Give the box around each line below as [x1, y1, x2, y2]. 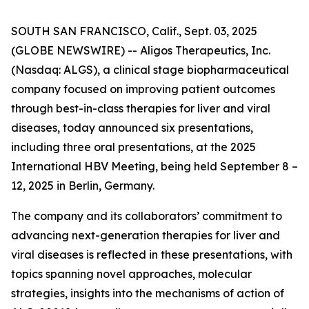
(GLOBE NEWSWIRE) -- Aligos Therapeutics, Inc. [11, 43, 270, 57]
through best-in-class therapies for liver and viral [11, 101, 270, 115]
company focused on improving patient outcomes [11, 82, 275, 96]
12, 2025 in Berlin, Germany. [11, 179, 154, 192]
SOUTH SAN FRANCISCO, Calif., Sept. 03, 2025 [11, 24, 257, 38]
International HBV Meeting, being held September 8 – [11, 159, 298, 173]
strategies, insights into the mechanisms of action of [11, 286, 284, 300]
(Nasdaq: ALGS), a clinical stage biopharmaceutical [11, 63, 289, 77]
